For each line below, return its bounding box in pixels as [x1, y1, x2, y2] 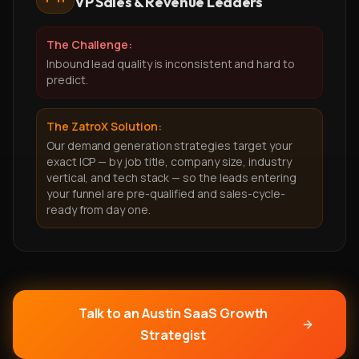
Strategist [140, 326, 206, 344]
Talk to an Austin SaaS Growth [78, 305, 268, 322]
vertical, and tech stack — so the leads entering [46, 170, 296, 185]
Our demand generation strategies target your [46, 138, 292, 153]
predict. [46, 72, 88, 87]
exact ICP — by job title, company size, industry [46, 154, 292, 169]
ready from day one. [46, 202, 151, 217]
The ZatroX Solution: [46, 119, 162, 134]
